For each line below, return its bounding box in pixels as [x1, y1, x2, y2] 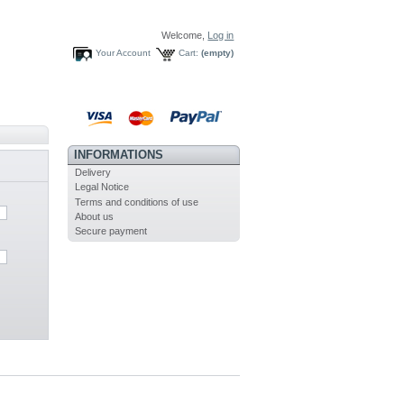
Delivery [74, 166, 111, 178]
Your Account [96, 47, 151, 58]
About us [74, 210, 114, 222]
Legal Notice [74, 181, 129, 193]
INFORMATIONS [73, 147, 163, 161]
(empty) [201, 47, 234, 58]
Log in [207, 30, 234, 41]
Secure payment [74, 225, 147, 237]
